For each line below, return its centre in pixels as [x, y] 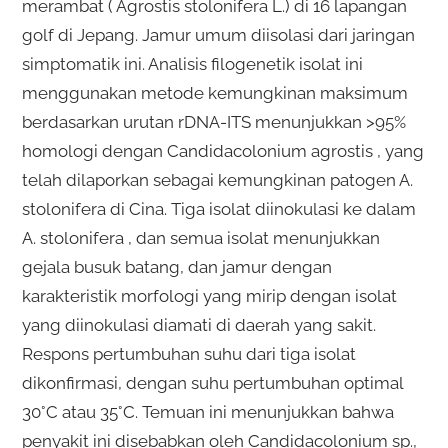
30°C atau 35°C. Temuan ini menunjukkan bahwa [207, 411]
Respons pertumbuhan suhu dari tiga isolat [188, 353]
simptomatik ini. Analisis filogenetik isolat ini [192, 63]
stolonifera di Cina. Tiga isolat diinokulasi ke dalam [218, 208]
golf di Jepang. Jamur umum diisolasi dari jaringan [218, 34]
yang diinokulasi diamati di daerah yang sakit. [198, 324]
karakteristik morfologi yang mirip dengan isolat [209, 295]
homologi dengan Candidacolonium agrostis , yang [222, 150]
